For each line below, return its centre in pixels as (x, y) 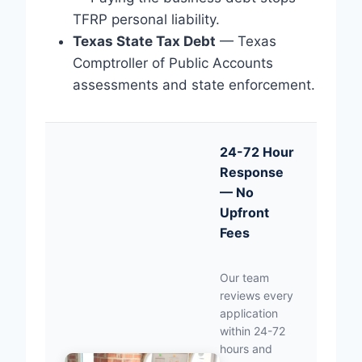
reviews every (257, 295)
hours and (246, 349)
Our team (244, 278)
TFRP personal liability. (146, 19)
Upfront (244, 213)
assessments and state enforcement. (194, 85)
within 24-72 (253, 331)
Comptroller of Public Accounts (173, 63)
